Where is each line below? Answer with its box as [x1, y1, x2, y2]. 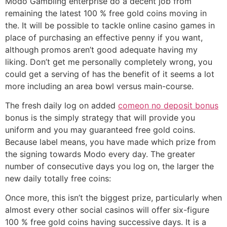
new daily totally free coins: [5, 173, 111, 183]
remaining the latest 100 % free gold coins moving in [5, 8, 207, 18]
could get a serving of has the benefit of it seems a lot [5, 68, 214, 79]
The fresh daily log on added [5, 100, 118, 110]
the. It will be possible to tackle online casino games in [5, 20, 215, 30]
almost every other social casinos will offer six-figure [5, 205, 209, 215]
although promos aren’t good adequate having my [5, 44, 198, 55]
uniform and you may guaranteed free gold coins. [5, 124, 195, 135]
